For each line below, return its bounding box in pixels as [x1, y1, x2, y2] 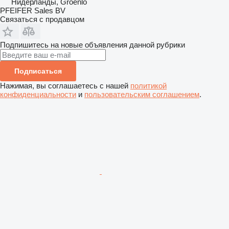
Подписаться [14, 66, 62, 75]
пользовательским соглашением [84, 89, 199, 99]
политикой [130, 81, 167, 90]
